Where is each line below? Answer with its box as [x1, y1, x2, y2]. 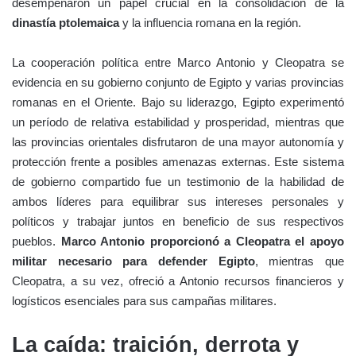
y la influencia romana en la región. [119, 15, 301, 29]
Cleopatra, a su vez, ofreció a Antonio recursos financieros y [12, 273, 344, 288]
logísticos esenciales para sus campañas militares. [12, 293, 277, 308]
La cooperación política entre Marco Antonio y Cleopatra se [12, 55, 344, 69]
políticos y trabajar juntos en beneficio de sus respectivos [12, 214, 344, 228]
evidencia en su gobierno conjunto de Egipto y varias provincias [12, 75, 344, 89]
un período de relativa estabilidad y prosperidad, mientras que [12, 114, 344, 129]
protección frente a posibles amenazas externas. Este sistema [12, 154, 344, 168]
